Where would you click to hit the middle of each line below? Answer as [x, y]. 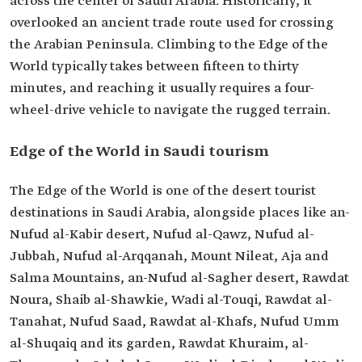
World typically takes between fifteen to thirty [154, 67]
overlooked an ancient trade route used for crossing [172, 23]
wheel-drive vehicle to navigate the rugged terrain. [170, 110]
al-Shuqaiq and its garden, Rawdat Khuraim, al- [159, 344]
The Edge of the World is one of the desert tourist [163, 191]
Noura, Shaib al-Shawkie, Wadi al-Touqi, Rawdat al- [171, 300]
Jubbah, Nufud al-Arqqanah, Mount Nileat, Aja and [169, 257]
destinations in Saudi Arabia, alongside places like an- [180, 213]
